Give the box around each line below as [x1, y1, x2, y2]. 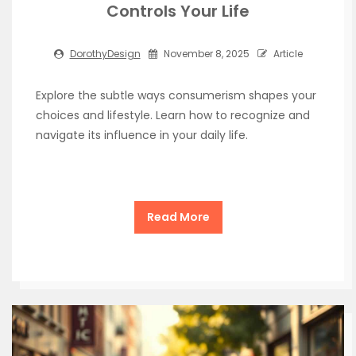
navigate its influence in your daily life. [36, 126, 248, 143]
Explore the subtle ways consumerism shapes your [36, 87, 316, 103]
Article [270, 46, 303, 60]
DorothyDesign [69, 46, 141, 60]
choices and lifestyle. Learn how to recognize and [36, 106, 310, 123]
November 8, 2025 [161, 46, 250, 60]
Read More [146, 208, 210, 225]
